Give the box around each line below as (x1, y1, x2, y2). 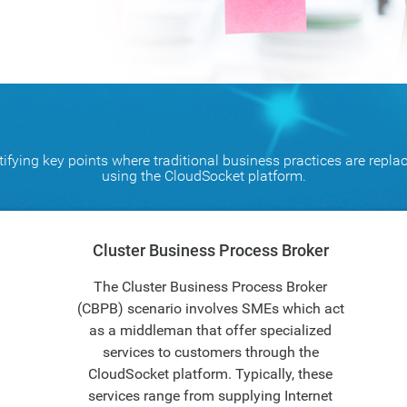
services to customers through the (102, 343, 319, 361)
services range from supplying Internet (88, 387, 333, 404)
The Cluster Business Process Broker (94, 278, 327, 295)
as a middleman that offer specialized (89, 322, 332, 339)
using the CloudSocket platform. (101, 167, 306, 184)
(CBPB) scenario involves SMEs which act (76, 300, 344, 317)
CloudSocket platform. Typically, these (88, 365, 333, 382)
